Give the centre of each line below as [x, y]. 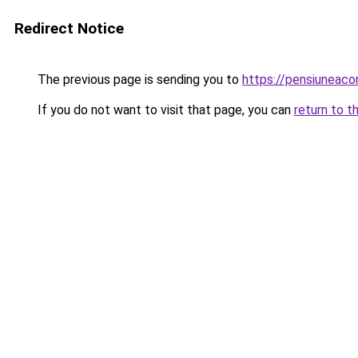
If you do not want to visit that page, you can [164, 110]
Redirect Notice [69, 28]
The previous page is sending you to [138, 80]
